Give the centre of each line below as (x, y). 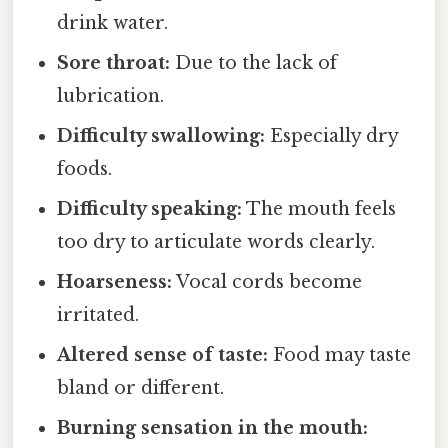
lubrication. (111, 95)
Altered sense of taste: (163, 354)
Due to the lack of (254, 62)
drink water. (113, 22)
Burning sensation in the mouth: (213, 427)
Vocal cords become (267, 281)
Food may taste (340, 354)
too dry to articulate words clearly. (216, 241)
